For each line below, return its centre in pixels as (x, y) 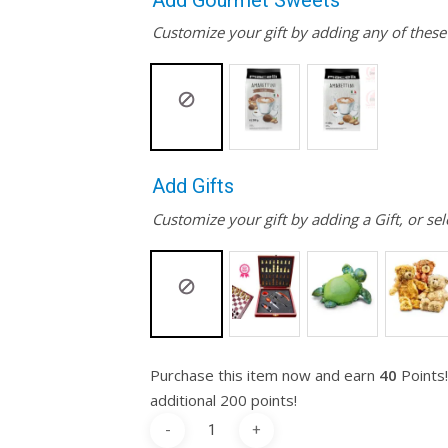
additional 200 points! (224, 399)
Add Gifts (193, 186)
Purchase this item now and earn (265, 374)
